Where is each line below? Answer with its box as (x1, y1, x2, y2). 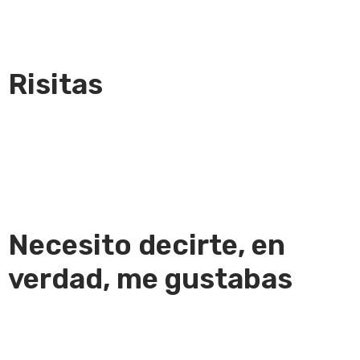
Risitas (8, 67, 103, 101)
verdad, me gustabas (8, 262, 292, 296)
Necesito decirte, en (8, 228, 285, 262)
